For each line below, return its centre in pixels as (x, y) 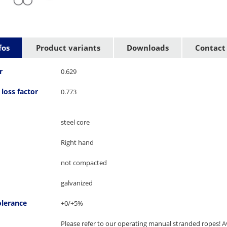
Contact (210, 48)
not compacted (84, 163)
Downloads (148, 48)
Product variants (68, 48)
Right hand (77, 143)
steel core (75, 122)
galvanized (77, 183)
